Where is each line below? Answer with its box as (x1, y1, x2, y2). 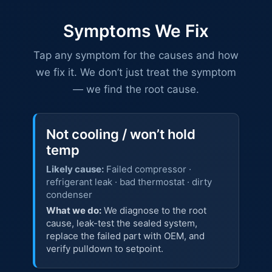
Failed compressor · (103, 163, 191, 175)
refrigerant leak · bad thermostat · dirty (46, 176, 212, 188)
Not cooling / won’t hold (46, 126, 195, 143)
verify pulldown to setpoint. (46, 243, 163, 255)
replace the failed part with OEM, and (46, 230, 205, 242)
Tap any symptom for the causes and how (33, 49, 239, 61)
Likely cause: (46, 163, 104, 175)
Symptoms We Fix (63, 21, 209, 42)
